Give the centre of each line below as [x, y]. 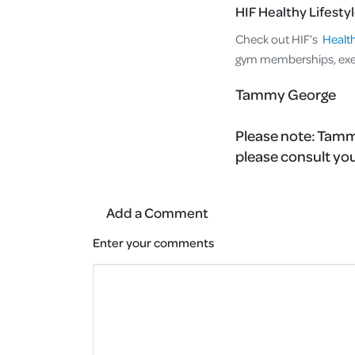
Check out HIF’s [278, 38]
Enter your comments [153, 242]
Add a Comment [157, 212]
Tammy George [286, 94]
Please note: [276, 135]
